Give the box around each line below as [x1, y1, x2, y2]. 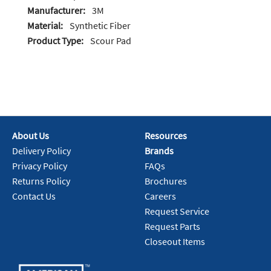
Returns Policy [12, 175, 70, 188]
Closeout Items [145, 235, 205, 248]
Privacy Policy [12, 160, 67, 172]
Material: [27, 19, 63, 32]
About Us [12, 129, 49, 142]
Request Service [145, 205, 209, 218]
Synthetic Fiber [70, 19, 131, 32]
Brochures [145, 175, 187, 188]
